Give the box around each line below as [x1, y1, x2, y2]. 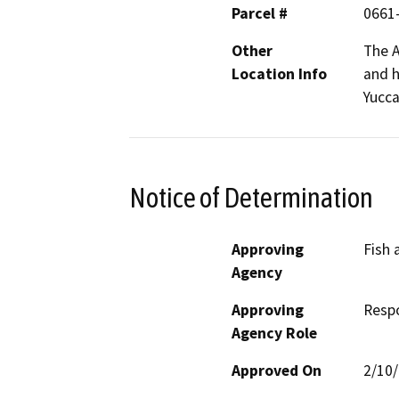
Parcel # [232, 4, 288, 24]
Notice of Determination [129, 181, 373, 214]
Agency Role [232, 322, 317, 343]
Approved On [232, 360, 322, 380]
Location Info [232, 64, 327, 85]
